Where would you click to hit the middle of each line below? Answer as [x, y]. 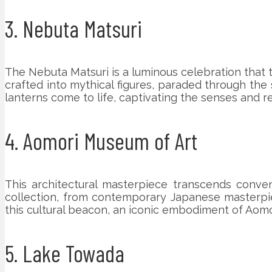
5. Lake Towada [65, 253]
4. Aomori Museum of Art [101, 141]
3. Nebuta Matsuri [73, 28]
